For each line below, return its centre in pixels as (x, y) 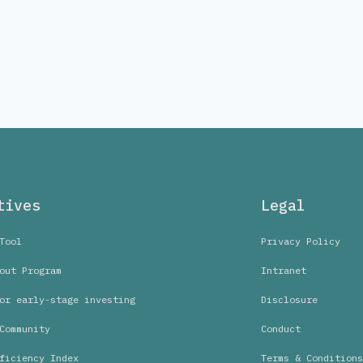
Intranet (284, 271)
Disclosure (289, 300)
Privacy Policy (301, 241)
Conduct (281, 329)
